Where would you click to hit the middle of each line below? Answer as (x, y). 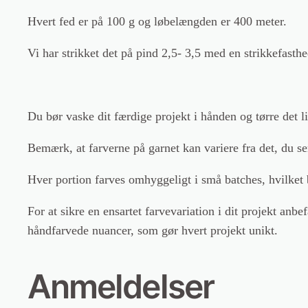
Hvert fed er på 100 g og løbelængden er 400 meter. (157, 22)
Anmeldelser (121, 286)
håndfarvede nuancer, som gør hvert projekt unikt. (153, 231)
